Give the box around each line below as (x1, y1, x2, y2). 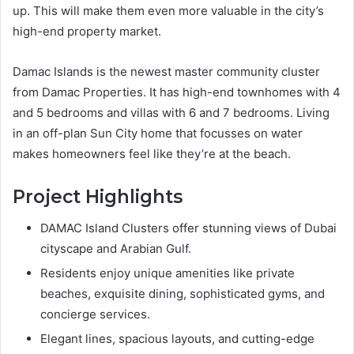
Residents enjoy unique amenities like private (40, 265, 295, 281)
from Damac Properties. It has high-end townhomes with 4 (13, 84, 341, 100)
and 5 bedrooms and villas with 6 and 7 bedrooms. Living (13, 104, 330, 120)
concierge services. (40, 307, 150, 322)
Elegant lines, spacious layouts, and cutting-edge (40, 331, 314, 347)
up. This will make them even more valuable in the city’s (13, 2, 324, 18)
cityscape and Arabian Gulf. (40, 241, 191, 257)
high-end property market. (13, 23, 161, 39)
